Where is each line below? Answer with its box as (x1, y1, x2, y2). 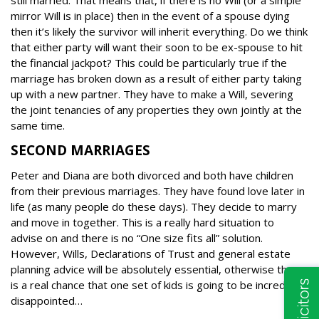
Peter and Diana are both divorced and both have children (11, 168, 293, 183)
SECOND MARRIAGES (11, 141, 150, 160)
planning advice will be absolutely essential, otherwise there (11, 262, 304, 277)
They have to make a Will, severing (123, 87, 293, 102)
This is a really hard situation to (122, 215, 274, 230)
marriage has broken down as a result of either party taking (11, 71, 302, 86)
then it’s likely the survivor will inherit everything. (11, 24, 250, 39)
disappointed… (11, 293, 83, 308)
